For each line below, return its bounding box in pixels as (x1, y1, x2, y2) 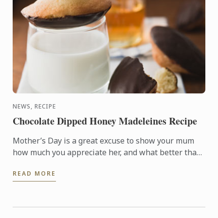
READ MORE (13, 169, 56, 178)
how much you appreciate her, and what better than (13, 147, 202, 158)
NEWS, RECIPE (13, 102, 56, 110)
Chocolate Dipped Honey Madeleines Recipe (13, 114, 198, 128)
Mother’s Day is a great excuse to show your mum (13, 135, 195, 146)
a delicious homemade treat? (13, 159, 118, 169)
